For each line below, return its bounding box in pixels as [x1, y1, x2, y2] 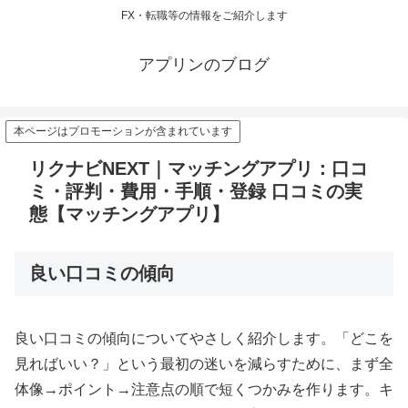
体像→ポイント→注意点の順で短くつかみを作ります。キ [15, 381, 393, 397]
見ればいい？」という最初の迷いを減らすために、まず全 [15, 355, 393, 372]
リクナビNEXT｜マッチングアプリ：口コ [29, 158, 368, 179]
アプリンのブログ [138, 56, 270, 75]
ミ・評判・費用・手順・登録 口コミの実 [29, 181, 362, 202]
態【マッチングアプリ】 [29, 204, 229, 225]
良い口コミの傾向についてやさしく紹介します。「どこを [15, 330, 393, 346]
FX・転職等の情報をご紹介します [120, 9, 288, 23]
